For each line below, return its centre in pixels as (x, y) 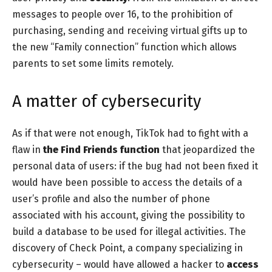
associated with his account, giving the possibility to (128, 215)
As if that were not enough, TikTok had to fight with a (130, 133)
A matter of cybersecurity (107, 101)
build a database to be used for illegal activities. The (129, 231)
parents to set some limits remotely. (93, 63)
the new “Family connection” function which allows (124, 47)
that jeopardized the (207, 149)
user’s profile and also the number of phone (111, 199)
